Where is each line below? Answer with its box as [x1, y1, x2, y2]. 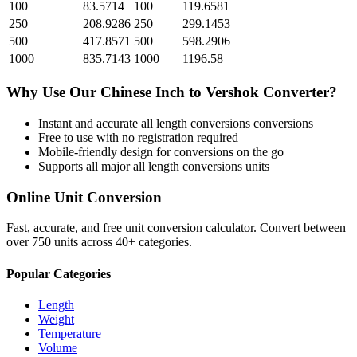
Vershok [206, 84, 259, 101]
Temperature [38, 326, 101, 340]
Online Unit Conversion [6, 188, 162, 206]
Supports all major [38, 159, 133, 173]
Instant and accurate [38, 116, 141, 130]
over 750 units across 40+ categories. [6, 235, 192, 249]
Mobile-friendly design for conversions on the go [38, 144, 284, 159]
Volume [38, 340, 77, 355]
